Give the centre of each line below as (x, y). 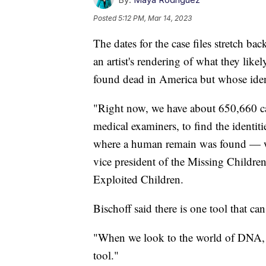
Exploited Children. (140, 179)
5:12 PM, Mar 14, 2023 (155, 18)
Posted (106, 18)
